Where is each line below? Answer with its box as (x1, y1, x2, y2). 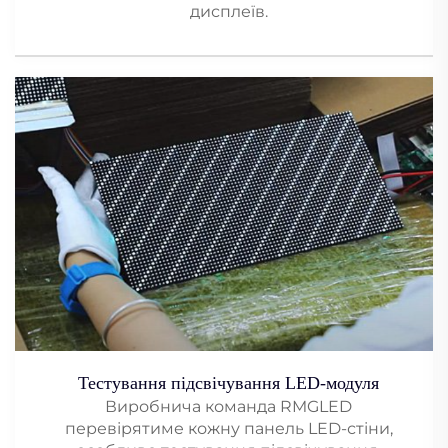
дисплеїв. (189, 2, 268, 22)
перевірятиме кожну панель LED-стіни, (64, 419, 393, 439)
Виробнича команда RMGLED (105, 397, 352, 417)
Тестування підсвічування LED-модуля (78, 373, 379, 394)
